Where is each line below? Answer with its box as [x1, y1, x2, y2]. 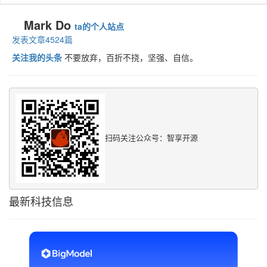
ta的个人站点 [74, 20, 124, 32]
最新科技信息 [9, 193, 73, 209]
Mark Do [24, 15, 74, 33]
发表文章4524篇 [12, 33, 73, 45]
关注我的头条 [12, 51, 62, 63]
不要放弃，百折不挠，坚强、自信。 [62, 51, 198, 63]
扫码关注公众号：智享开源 [104, 133, 198, 142]
